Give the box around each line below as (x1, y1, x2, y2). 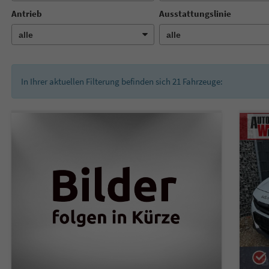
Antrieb (11, 7, 42, 19)
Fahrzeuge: (180, 75, 223, 87)
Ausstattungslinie (159, 7, 232, 19)
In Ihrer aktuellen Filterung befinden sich (20, 75, 172, 87)
